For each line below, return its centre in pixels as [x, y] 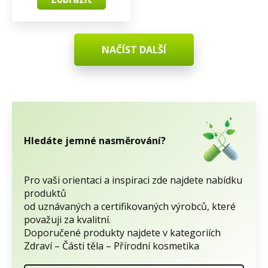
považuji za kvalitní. [67, 220]
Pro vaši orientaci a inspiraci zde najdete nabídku [133, 180]
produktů [45, 193]
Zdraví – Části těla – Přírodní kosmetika [112, 246]
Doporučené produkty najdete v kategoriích [122, 233]
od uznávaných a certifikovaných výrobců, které [130, 206]
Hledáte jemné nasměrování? [95, 141]
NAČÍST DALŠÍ [134, 50]
